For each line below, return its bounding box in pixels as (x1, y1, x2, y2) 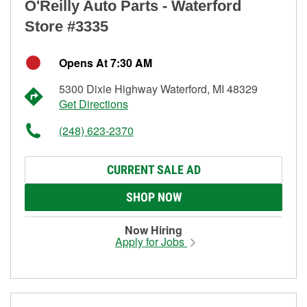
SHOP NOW (125, 189, 182, 204)
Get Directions (59, 95, 128, 112)
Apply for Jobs (115, 233, 187, 249)
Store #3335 (25, 17, 108, 35)
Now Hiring (125, 221, 182, 238)
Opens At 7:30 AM (59, 54, 152, 71)
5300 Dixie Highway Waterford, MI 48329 (59, 80, 258, 97)
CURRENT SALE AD (106, 162, 201, 177)
